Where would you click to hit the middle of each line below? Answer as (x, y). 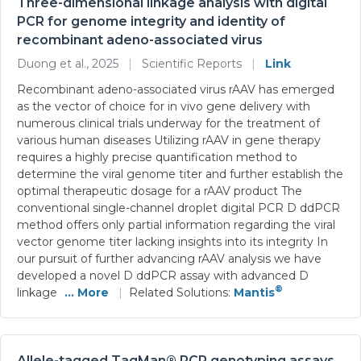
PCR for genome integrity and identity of (151, 21)
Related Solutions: (181, 292)
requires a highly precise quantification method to (157, 157)
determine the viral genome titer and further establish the (180, 174)
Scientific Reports (192, 63)
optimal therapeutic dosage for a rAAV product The (160, 191)
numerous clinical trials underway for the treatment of (168, 123)
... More (87, 292)
